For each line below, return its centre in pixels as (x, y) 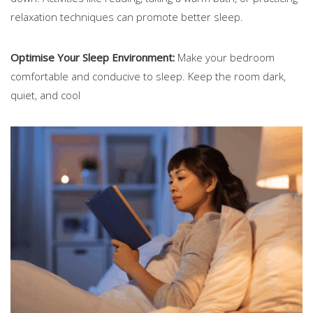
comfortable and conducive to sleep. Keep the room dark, (148, 77)
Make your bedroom (225, 58)
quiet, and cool (45, 95)
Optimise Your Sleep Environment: (93, 58)
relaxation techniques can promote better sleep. (127, 17)
